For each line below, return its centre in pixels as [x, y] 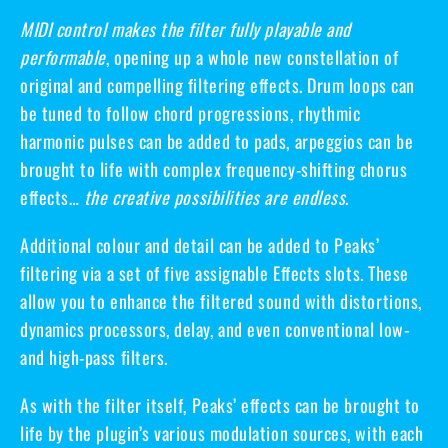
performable [63, 56]
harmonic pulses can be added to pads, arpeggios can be [217, 140]
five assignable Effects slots [262, 272]
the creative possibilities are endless [214, 196]
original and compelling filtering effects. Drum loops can [217, 84]
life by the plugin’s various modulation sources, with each [222, 432]
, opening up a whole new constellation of [252, 56]
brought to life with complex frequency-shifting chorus [214, 168]
